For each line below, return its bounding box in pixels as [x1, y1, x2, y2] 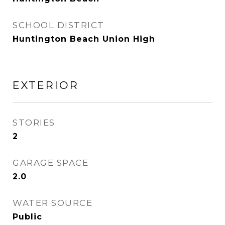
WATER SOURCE [13, 198, 92, 208]
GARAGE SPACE [13, 158, 88, 168]
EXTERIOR [13, 79, 79, 91]
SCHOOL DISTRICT [13, 20, 104, 30]
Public [13, 212, 42, 221]
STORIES [13, 118, 55, 128]
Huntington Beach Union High [13, 34, 155, 44]
